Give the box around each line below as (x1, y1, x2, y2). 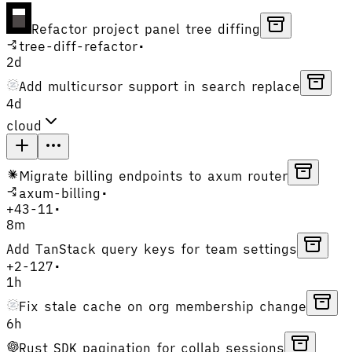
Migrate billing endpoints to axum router (19, 167, 288, 184)
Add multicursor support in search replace (19, 78, 300, 94)
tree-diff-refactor (19, 38, 137, 54)
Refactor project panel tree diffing (31, 20, 260, 37)
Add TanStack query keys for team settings (6, 240, 297, 257)
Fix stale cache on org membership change (19, 298, 306, 314)
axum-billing (19, 185, 101, 201)
